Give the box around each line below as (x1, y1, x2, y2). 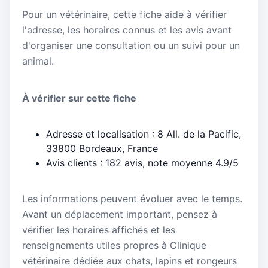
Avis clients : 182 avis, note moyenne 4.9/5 (46, 156, 239, 169)
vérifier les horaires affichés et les (22, 223, 175, 236)
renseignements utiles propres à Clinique (22, 239, 206, 251)
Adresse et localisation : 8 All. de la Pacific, (46, 127, 241, 140)
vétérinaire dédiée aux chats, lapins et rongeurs (22, 254, 237, 267)
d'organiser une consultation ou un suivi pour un (22, 39, 240, 52)
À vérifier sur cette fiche (22, 92, 136, 104)
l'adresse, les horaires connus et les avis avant (22, 24, 232, 36)
